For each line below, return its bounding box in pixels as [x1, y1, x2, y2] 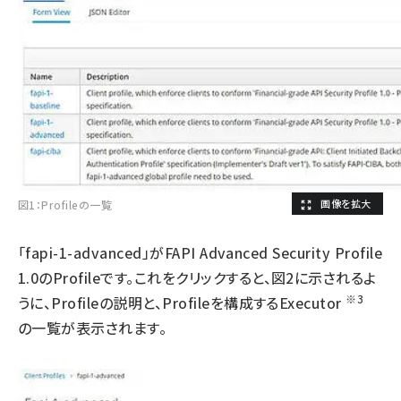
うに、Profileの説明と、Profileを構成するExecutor [18, 292, 346, 313]
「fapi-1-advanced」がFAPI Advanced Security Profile [18, 242, 383, 263]
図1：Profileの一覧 [18, 197, 113, 212]
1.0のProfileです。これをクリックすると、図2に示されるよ [18, 267, 377, 288]
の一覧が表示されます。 [18, 317, 167, 338]
